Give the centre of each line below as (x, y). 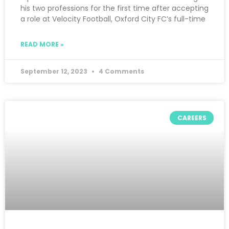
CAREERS (192, 118)
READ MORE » (42, 44)
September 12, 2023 (55, 72)
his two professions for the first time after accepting (114, 8)
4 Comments (121, 72)
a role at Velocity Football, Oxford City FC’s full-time (113, 19)
